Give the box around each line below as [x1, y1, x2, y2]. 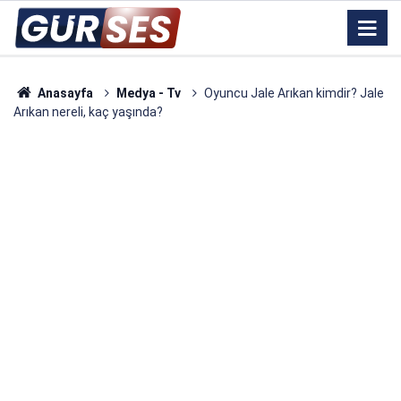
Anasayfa [34, 86, 93, 100]
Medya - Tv [115, 86, 181, 100]
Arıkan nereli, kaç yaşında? [13, 105, 163, 119]
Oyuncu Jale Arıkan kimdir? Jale [203, 86, 384, 100]
